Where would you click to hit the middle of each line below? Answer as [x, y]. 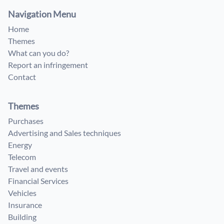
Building [22, 217]
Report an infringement [48, 65]
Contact [22, 77]
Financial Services [38, 181]
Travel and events [38, 169]
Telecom [22, 157]
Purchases [26, 121]
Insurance [25, 205]
